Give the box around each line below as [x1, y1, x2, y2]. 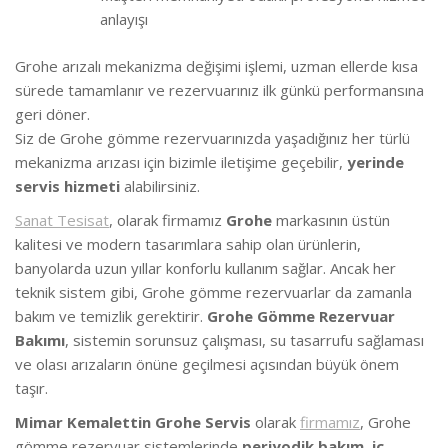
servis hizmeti [15, 175, 120, 196]
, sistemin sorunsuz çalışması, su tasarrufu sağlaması [65, 329, 424, 350]
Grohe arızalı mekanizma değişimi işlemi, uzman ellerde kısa [15, 55, 418, 76]
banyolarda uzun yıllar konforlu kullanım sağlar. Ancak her [15, 257, 396, 278]
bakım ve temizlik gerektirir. [15, 305, 207, 326]
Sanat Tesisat [15, 209, 109, 230]
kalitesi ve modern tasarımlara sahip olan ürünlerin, [15, 233, 361, 254]
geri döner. [15, 103, 90, 124]
